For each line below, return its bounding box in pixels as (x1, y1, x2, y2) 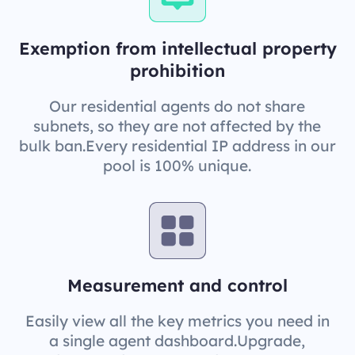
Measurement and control (67, 274, 288, 296)
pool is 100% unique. (103, 155, 252, 175)
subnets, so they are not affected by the (33, 116, 322, 136)
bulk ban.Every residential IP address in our (18, 136, 336, 155)
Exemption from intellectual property (18, 36, 337, 59)
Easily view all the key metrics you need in (25, 311, 330, 331)
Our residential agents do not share (49, 96, 306, 116)
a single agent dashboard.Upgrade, (49, 331, 306, 351)
